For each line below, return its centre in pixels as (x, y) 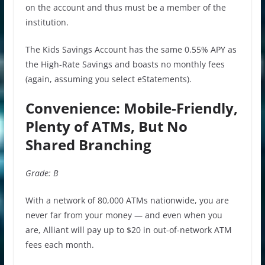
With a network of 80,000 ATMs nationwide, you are (127, 200)
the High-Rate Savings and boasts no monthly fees (125, 64)
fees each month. (59, 244)
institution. (47, 22)
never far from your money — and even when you (124, 215)
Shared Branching (88, 144)
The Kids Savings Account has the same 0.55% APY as (131, 49)
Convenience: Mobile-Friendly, (131, 108)
